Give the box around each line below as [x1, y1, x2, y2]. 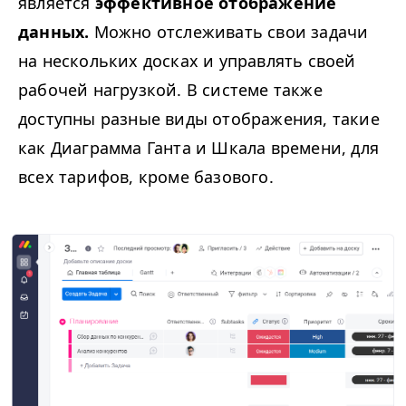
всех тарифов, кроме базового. [18, 166, 274, 188]
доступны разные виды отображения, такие [18, 108, 380, 130]
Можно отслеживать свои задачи [89, 21, 369, 43]
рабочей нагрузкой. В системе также [18, 79, 323, 101]
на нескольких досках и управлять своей [18, 50, 356, 72]
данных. [18, 21, 90, 43]
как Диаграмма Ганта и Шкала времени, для [18, 137, 380, 159]
